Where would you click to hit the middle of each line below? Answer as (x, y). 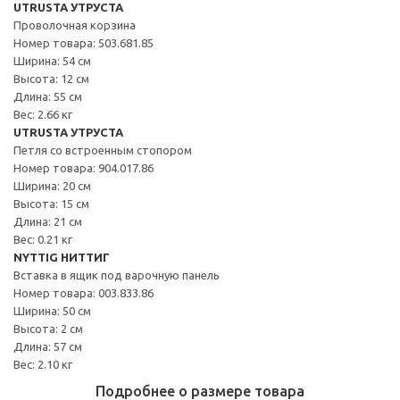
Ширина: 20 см (52, 185)
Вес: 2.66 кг (43, 114)
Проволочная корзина (75, 25)
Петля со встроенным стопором (103, 150)
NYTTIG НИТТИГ (62, 257)
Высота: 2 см (48, 328)
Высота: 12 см (51, 78)
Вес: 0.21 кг (43, 239)
